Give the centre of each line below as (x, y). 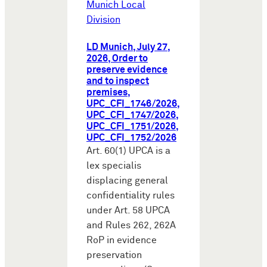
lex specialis (114, 166)
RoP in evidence (122, 240)
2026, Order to (117, 58)
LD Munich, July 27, (128, 47)
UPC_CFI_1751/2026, (133, 126)
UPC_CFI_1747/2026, (133, 115)
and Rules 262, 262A (131, 225)
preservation (114, 255)
